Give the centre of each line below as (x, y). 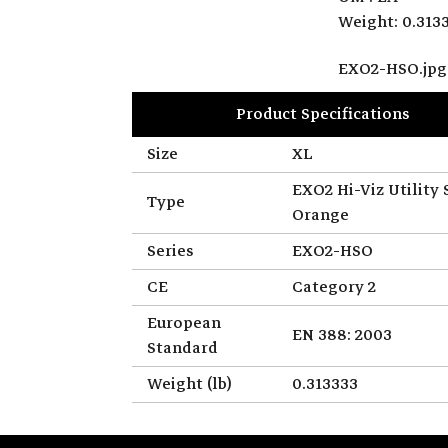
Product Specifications (323, 113)
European (184, 322)
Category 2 (334, 286)
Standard (182, 347)
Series (170, 250)
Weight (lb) (189, 383)
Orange (320, 214)
